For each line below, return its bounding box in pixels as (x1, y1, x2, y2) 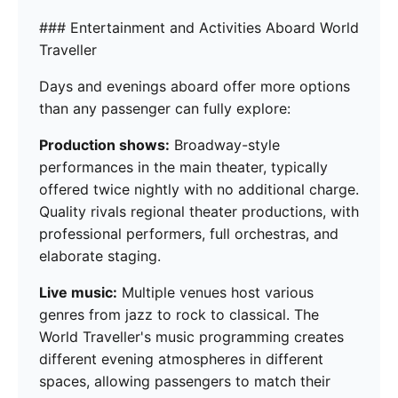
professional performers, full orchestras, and (39, 225, 338, 243)
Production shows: (39, 136, 170, 155)
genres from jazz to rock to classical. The (39, 306, 319, 324)
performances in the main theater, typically (39, 158, 328, 177)
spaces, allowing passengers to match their (39, 372, 330, 391)
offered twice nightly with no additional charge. (39, 180, 359, 199)
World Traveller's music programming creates (39, 328, 344, 346)
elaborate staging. (39, 247, 161, 266)
